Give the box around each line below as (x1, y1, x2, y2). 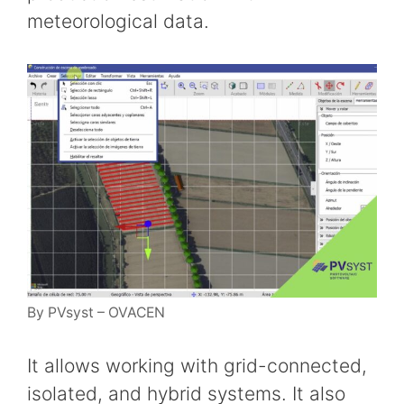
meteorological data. (27, 10, 209, 33)
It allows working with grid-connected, (27, 353, 367, 377)
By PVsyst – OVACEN (27, 304, 165, 322)
